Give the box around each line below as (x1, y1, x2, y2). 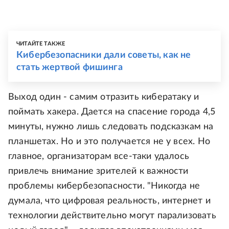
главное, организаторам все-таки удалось (8, 152, 190, 162)
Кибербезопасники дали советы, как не (16, 51, 191, 60)
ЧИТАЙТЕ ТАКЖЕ (16, 41, 65, 47)
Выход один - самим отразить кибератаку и (8, 93, 199, 102)
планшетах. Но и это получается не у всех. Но (8, 137, 210, 147)
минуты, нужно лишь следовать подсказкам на (8, 122, 214, 132)
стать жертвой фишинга (16, 63, 123, 73)
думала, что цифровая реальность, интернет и (8, 196, 211, 206)
